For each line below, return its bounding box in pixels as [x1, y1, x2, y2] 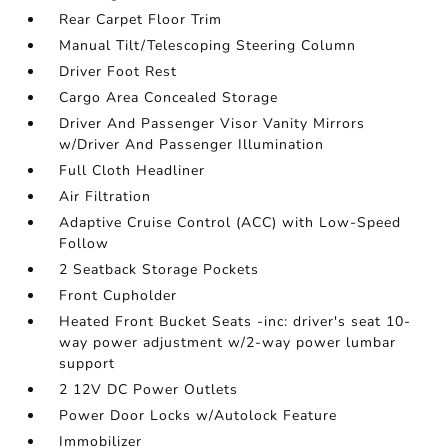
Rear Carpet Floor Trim [59, 10, 223, 29]
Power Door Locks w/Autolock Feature [59, 406, 338, 425]
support [59, 354, 116, 373]
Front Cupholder [59, 286, 178, 305]
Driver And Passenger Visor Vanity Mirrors [59, 114, 366, 133]
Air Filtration [59, 187, 152, 206]
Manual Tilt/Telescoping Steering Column [59, 36, 357, 55]
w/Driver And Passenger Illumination [59, 135, 325, 154]
